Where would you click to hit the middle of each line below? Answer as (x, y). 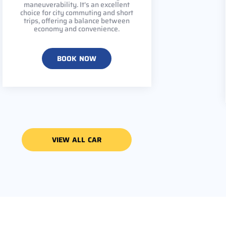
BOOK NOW (77, 58)
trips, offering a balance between (77, 20)
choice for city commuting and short (77, 12)
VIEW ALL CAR (77, 139)
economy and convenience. (77, 29)
